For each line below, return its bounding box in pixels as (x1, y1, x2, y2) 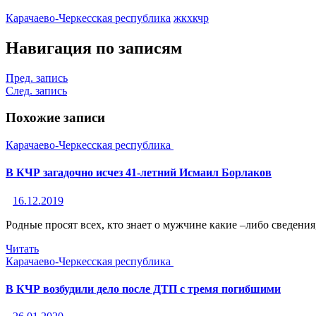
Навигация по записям (6, 38, 182, 57)
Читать (6, 242, 39, 255)
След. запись (6, 84, 67, 97)
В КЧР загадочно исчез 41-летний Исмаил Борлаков (6, 166, 272, 179)
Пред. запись (6, 71, 68, 84)
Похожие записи (6, 110, 105, 126)
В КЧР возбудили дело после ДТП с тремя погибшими (6, 282, 281, 295)
